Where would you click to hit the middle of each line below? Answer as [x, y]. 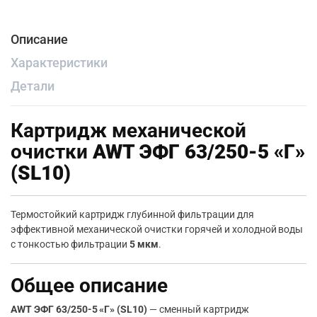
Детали [33, 86]
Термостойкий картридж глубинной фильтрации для [132, 214]
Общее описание [89, 286]
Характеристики [59, 63]
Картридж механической [128, 131]
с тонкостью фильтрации [70, 244]
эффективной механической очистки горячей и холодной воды [157, 229]
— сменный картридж [198, 309]
